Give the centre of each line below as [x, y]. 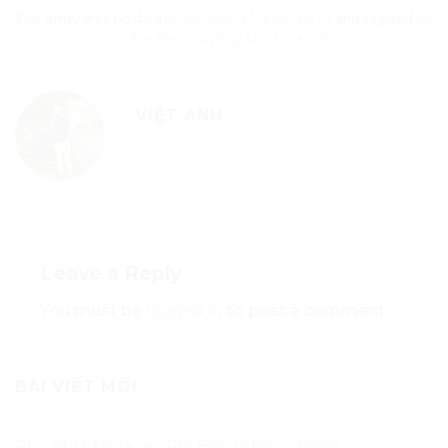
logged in [184, 310]
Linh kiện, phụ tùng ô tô [255, 19]
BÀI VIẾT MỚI [76, 386]
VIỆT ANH [179, 116]
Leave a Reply [113, 273]
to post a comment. [305, 310]
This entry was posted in [97, 19]
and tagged [374, 19]
